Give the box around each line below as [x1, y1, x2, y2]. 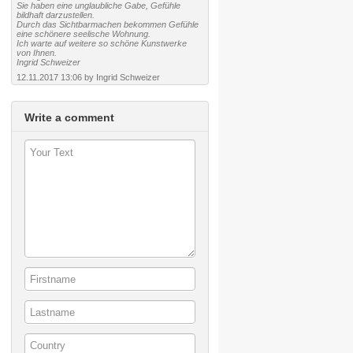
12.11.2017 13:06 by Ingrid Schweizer [16, 72, 160, 82]
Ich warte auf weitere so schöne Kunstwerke [16, 39, 187, 48]
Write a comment [24, 111, 114, 124]
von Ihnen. [16, 48, 57, 58]
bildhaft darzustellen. [16, 10, 95, 20]
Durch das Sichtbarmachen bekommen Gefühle [16, 20, 199, 29]
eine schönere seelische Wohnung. [16, 29, 150, 39]
